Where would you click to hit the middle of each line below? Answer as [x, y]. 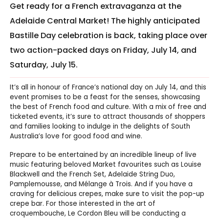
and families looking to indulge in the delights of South [100, 126]
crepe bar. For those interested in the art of [83, 203]
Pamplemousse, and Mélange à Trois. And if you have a [101, 184]
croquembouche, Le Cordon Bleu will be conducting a [98, 213]
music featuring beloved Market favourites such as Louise [106, 164]
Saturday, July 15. [44, 65]
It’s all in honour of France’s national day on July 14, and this [108, 87]
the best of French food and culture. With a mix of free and [108, 107]
